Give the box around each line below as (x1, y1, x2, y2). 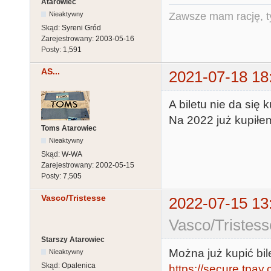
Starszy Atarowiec (41, 235, 105, 244)
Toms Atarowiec (41, 124, 97, 133)
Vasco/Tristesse (41, 193, 106, 203)
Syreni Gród (62, 23, 101, 32)
